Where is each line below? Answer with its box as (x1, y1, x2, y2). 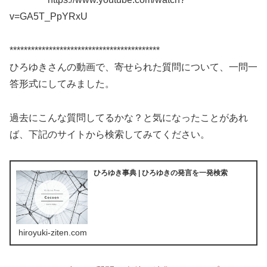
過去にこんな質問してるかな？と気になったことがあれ (10, 112, 248, 123)
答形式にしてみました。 (10, 78, 114, 89)
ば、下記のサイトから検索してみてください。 (10, 129, 210, 139)
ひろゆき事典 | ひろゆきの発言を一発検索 (94, 168, 228, 177)
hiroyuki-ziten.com (18, 228, 88, 238)
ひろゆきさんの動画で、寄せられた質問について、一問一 (10, 61, 257, 72)
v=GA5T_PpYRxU (10, 11, 88, 22)
